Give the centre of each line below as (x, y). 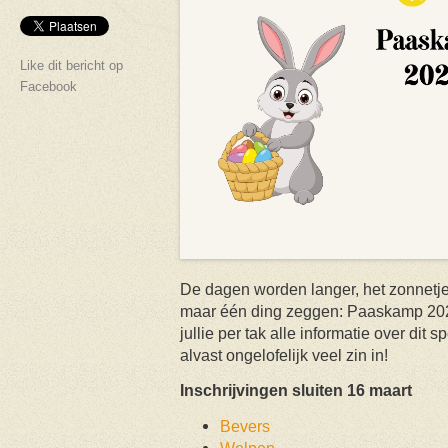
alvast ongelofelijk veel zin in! (284, 354)
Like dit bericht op (71, 65)
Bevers (245, 425)
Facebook (48, 86)
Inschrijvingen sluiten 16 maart (296, 389)
